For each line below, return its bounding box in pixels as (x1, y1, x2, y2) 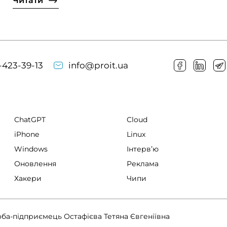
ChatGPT (14, 115, 46, 124)
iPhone (14, 130, 39, 139)
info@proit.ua (68, 60, 128, 70)
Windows (14, 144, 48, 154)
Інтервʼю (127, 144, 159, 154)
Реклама (127, 159, 159, 168)
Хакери (14, 174, 42, 183)
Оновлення (14, 159, 56, 168)
